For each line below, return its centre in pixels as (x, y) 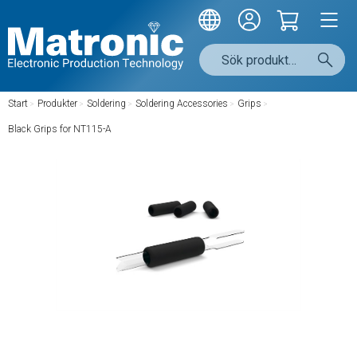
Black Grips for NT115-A (60, 129)
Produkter (57, 104)
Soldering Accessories (182, 104)
